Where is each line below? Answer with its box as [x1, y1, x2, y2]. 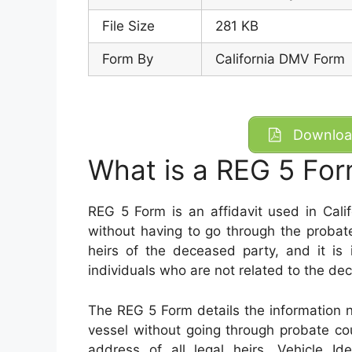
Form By [102, 51, 153, 68]
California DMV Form [215, 51, 345, 68]
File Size [102, 18, 155, 35]
